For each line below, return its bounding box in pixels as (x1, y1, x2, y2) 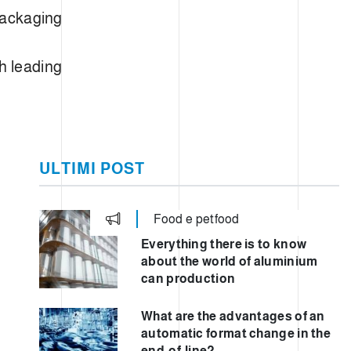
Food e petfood (153, 212, 240, 226)
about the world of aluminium (141, 255, 318, 269)
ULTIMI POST (39, 160, 145, 178)
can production (141, 272, 236, 286)
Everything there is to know (141, 237, 307, 251)
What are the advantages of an (141, 309, 325, 324)
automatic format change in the (141, 327, 331, 341)
